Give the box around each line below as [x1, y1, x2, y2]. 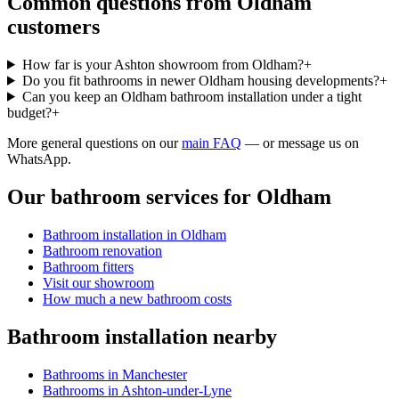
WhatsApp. [7, 151, 71, 167]
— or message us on [245, 134, 359, 151]
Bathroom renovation [43, 242, 162, 258]
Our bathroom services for [7, 184, 256, 208]
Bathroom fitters [43, 258, 134, 274]
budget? [7, 104, 52, 120]
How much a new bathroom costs [43, 290, 232, 306]
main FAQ [182, 134, 241, 151]
